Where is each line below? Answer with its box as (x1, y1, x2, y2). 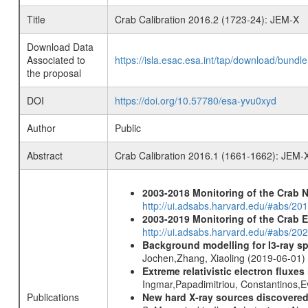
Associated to (26, 53, 85, 67)
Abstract (26, 148, 63, 162)
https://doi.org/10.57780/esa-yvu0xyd (114, 93, 276, 107)
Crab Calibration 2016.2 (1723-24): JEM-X (114, 12, 299, 26)
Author (26, 121, 56, 135)
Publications (26, 290, 79, 304)
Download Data (26, 40, 93, 54)
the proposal (26, 66, 81, 80)
